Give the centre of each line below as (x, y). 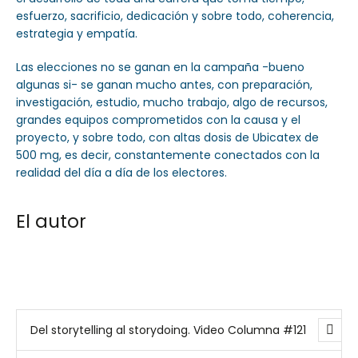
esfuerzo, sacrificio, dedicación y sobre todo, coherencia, (175, 16)
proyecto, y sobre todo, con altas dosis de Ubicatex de (167, 138)
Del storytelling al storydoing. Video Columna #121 (168, 330)
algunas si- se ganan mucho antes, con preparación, (164, 85)
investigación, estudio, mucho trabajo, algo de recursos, (172, 103)
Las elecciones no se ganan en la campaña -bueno (160, 68)
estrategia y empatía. (77, 34)
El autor (51, 222)
